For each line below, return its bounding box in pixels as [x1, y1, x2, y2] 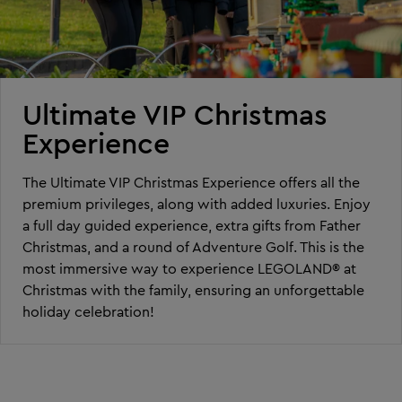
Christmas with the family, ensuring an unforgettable [22, 280, 364, 299]
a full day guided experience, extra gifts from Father [22, 215, 361, 234]
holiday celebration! [22, 301, 154, 320]
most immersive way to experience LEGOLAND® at [22, 258, 356, 277]
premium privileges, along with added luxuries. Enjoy [22, 194, 371, 213]
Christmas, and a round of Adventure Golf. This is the [22, 237, 364, 256]
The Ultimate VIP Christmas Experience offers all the [22, 172, 360, 191]
